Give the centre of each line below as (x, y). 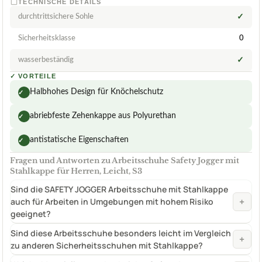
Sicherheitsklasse (47, 39)
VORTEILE (37, 76)
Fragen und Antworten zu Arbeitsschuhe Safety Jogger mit (125, 161)
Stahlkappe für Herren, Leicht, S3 (76, 171)
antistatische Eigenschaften (79, 140)
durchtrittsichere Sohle (56, 17)
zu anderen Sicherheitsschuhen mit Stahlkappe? (107, 246)
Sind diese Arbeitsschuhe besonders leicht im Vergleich (121, 233)
